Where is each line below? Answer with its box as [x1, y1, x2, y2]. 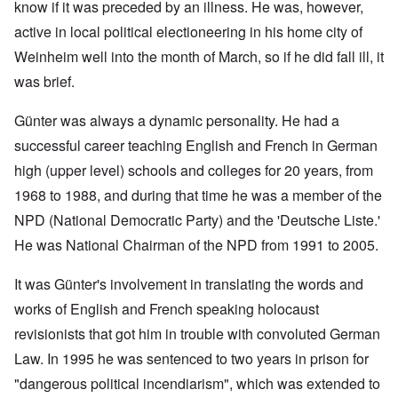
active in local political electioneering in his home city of [14, 21, 362, 43]
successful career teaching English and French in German [14, 135, 378, 156]
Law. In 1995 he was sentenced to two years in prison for [14, 348, 369, 370]
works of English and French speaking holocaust [14, 298, 319, 320]
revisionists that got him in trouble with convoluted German [14, 323, 380, 345]
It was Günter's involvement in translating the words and [14, 274, 363, 295]
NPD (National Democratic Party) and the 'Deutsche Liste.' [14, 210, 380, 231]
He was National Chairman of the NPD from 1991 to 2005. [14, 235, 378, 256]
